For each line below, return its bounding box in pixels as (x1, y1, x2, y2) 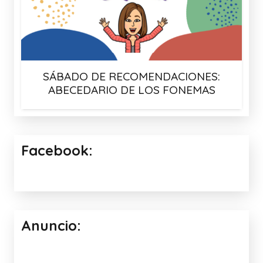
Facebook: (21, 141, 93, 160)
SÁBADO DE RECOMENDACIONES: (43, 69, 220, 84)
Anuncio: (21, 217, 81, 235)
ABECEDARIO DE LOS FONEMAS (48, 83, 215, 97)
